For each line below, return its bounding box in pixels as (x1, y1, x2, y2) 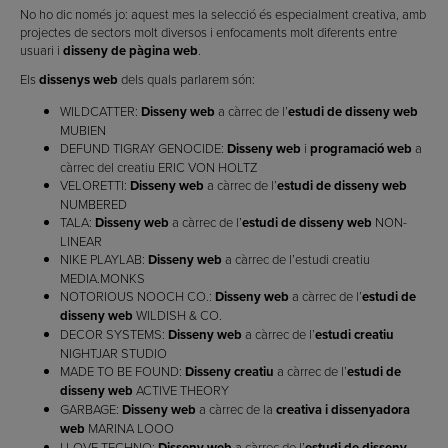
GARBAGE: (60, 400, 122, 419)
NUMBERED (60, 195, 127, 214)
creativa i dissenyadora (276, 400, 410, 420)
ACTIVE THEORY (133, 381, 229, 400)
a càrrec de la (196, 400, 276, 419)
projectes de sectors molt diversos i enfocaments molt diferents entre (20, 23, 397, 42)
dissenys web (39, 70, 118, 90)
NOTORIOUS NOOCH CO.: (60, 287, 215, 306)
